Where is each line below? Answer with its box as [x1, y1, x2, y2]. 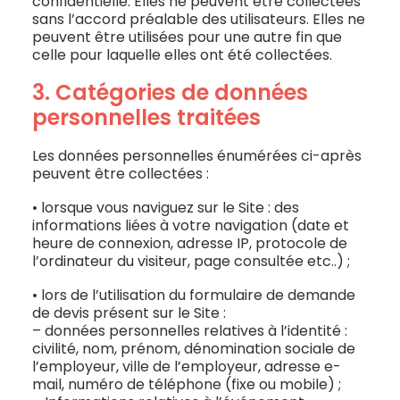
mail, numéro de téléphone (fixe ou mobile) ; [32, 374, 341, 395]
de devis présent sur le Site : [32, 303, 226, 323]
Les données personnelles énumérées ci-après [32, 146, 362, 166]
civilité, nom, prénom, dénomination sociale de [32, 338, 355, 359]
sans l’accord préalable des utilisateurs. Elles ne [32, 9, 365, 29]
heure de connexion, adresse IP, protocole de [32, 233, 347, 254]
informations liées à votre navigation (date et [32, 215, 349, 236]
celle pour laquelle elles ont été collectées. [32, 45, 332, 65]
